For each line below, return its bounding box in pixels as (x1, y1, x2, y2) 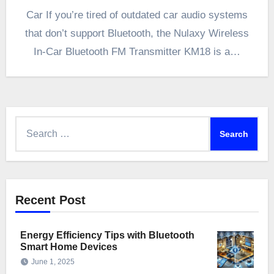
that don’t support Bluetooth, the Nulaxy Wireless (25, 28, 249, 40)
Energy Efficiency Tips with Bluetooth (20, 230, 194, 241)
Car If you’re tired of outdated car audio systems (26, 9, 248, 21)
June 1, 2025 (31, 257, 75, 267)
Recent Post (15, 193, 86, 207)
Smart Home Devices (20, 242, 117, 253)
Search (14, 119, 46, 130)
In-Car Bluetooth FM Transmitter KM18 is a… (34, 46, 240, 58)
